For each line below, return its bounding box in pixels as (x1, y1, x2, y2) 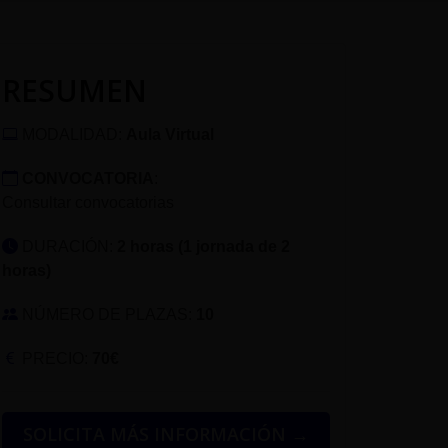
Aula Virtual (126, 125, 214, 143)
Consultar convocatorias (2, 193, 174, 211)
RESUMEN (2, 69, 147, 111)
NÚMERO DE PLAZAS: (18, 305, 196, 323)
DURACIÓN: (18, 237, 117, 255)
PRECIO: (18, 349, 92, 367)
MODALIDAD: (18, 125, 126, 143)
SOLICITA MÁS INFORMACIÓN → (23, 421, 309, 446)
